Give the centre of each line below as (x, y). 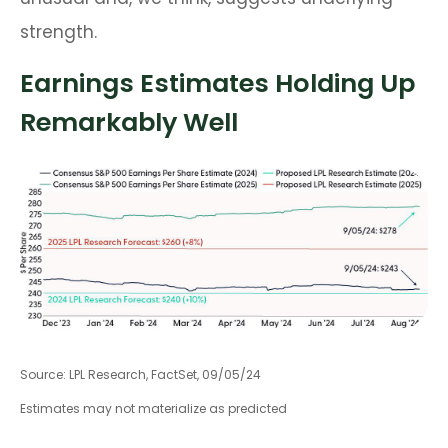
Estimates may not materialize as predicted (153, 409)
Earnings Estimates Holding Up (217, 83)
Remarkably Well (129, 122)
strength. (58, 32)
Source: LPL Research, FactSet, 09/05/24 (140, 375)
